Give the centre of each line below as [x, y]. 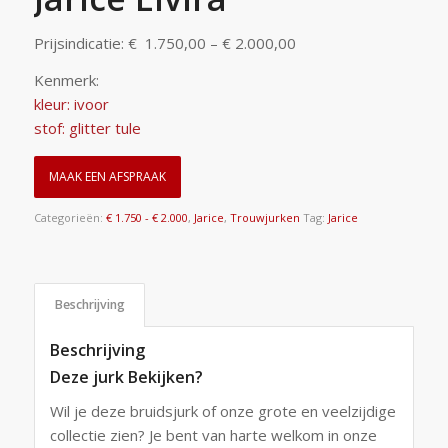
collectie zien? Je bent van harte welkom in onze [213, 435]
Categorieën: [69, 218]
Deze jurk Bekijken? [126, 377]
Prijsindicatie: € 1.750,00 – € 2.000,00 [164, 42]
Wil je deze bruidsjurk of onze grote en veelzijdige [222, 411]
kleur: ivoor [73, 103]
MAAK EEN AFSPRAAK [107, 177]
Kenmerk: [66, 79]
